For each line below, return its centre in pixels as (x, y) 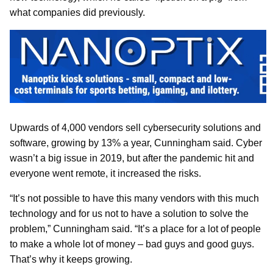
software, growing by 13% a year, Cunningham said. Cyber (136, 143)
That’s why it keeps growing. (71, 259)
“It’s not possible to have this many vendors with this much (134, 198)
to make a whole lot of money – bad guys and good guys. (132, 244)
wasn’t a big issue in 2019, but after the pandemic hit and (132, 158)
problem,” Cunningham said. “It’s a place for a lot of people (135, 229)
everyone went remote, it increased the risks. (105, 173)
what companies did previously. (77, 13)
